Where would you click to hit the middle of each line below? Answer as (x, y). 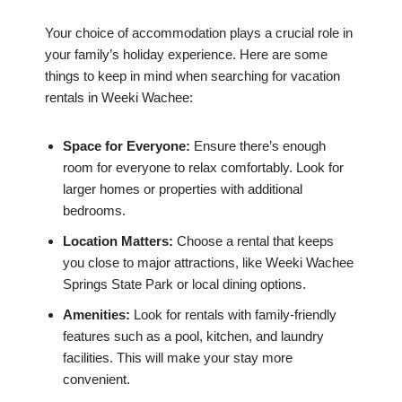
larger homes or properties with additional (183, 189)
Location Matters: (118, 241)
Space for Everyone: (127, 146)
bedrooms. (94, 211)
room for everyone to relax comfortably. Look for (203, 168)
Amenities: (96, 315)
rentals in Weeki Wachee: (119, 98)
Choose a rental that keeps (253, 241)
